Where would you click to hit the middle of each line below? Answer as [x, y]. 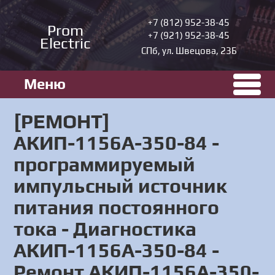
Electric [65, 43]
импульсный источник [121, 186]
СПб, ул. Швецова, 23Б [189, 50]
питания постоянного [117, 207]
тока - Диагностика [105, 229]
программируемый [105, 164]
